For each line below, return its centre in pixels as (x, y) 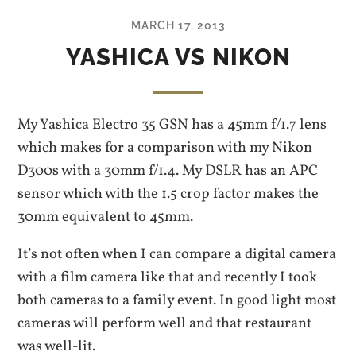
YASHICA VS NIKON (178, 57)
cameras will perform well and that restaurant (165, 324)
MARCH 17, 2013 (178, 25)
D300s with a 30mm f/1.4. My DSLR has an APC (168, 170)
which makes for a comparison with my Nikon (165, 147)
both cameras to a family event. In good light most (177, 301)
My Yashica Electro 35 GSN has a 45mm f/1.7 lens (172, 124)
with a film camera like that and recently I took (168, 278)
